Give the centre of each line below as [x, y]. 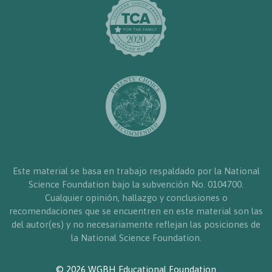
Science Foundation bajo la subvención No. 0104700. [136, 185]
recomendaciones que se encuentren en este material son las [136, 211]
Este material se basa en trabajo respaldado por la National [136, 171]
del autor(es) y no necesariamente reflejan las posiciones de [136, 225]
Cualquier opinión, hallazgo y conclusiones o [136, 198]
